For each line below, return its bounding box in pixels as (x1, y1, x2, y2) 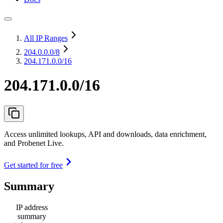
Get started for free (4, 160, 63, 169)
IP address (16, 203, 48, 212)
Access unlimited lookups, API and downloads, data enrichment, (4, 129, 207, 138)
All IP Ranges (24, 34, 68, 42)
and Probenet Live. (4, 138, 64, 147)
